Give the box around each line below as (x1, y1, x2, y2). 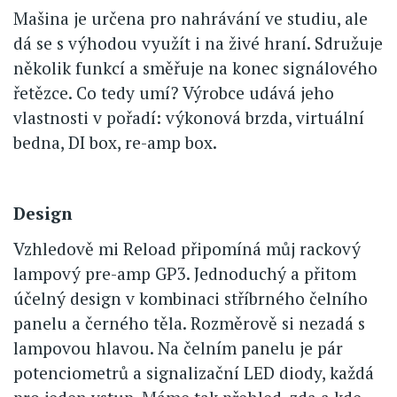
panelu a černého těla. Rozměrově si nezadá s (13, 312, 365, 335)
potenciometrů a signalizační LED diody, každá (13, 362, 374, 385)
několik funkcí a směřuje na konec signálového (13, 57, 378, 80)
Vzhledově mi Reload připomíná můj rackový (13, 237, 361, 261)
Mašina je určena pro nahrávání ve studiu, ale (13, 7, 368, 30)
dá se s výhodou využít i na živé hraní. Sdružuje (13, 32, 383, 55)
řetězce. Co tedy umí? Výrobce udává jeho (13, 82, 334, 105)
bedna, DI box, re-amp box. (13, 131, 217, 154)
